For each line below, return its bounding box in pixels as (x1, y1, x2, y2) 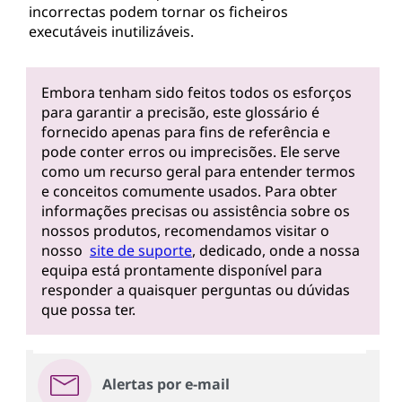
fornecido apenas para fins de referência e (40, 122, 330, 143)
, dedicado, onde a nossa (191, 240, 360, 261)
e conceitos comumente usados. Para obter (40, 181, 337, 202)
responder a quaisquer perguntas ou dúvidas (40, 280, 350, 301)
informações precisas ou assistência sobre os (40, 201, 350, 222)
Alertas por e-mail (101, 373, 230, 394)
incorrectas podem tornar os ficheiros (29, 2, 288, 22)
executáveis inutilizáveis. (29, 22, 194, 41)
